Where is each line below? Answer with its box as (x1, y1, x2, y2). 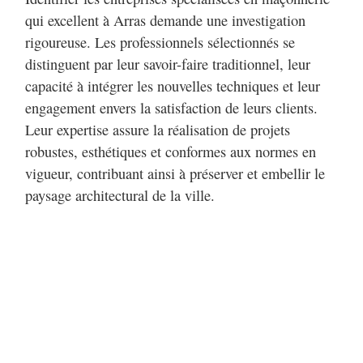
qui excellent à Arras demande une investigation (25, 11, 305, 31)
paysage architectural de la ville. (25, 186, 215, 206)
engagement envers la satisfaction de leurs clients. (25, 98, 318, 118)
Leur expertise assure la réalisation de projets (25, 120, 290, 140)
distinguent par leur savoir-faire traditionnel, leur (25, 54, 310, 75)
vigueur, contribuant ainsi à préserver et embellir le (25, 164, 325, 184)
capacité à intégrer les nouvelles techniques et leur (25, 76, 320, 96)
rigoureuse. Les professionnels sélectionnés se (25, 32, 295, 53)
